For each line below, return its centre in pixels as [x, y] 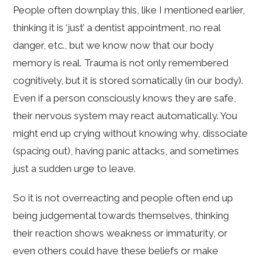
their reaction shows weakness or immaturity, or [121, 233]
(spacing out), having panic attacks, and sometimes [126, 151]
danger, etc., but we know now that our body [114, 45]
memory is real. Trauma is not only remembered [121, 63]
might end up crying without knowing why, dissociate [131, 134]
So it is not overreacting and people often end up [123, 198]
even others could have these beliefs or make [116, 251]
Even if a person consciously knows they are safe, [125, 98]
